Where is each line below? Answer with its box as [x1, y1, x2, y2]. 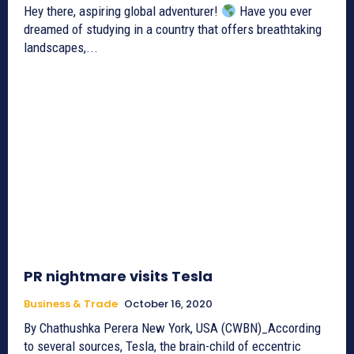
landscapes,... [24, 40, 98, 56]
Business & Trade [24, 296, 118, 312]
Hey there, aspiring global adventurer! [24, 3, 221, 20]
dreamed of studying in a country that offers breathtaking [24, 21, 322, 38]
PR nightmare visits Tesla [24, 266, 213, 287]
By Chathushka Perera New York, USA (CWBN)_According [24, 320, 141, 337]
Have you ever [236, 3, 313, 20]
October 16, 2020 [124, 296, 213, 312]
